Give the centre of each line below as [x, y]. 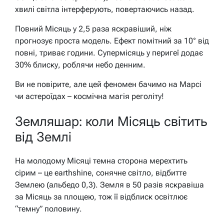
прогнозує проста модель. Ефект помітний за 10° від [112, 40]
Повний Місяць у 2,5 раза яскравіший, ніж [93, 28]
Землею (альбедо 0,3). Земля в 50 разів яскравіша [109, 185]
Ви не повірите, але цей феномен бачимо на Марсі [108, 84]
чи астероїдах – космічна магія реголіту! [89, 96]
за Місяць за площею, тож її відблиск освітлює [101, 197]
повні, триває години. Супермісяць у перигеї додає [109, 52]
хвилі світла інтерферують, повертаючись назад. [105, 9]
